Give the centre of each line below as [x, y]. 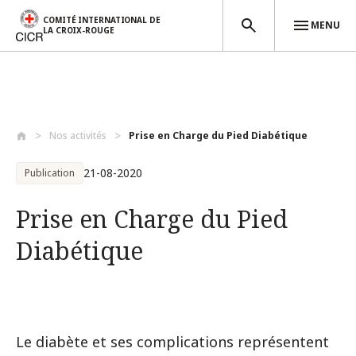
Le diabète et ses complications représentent [172, 342]
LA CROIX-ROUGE [79, 30]
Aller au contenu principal [74, 117]
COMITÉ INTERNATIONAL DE [102, 19]
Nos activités [78, 135]
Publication [50, 173]
